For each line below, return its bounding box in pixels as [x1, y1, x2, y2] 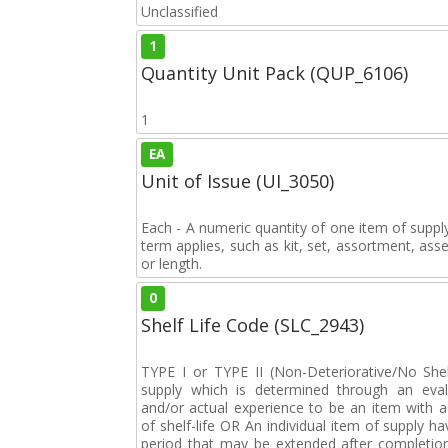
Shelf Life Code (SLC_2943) [141, 313, 364, 337]
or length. [141, 254, 202, 273]
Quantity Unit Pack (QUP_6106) [141, 61, 408, 85]
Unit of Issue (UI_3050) [141, 169, 334, 193]
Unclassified [141, 2, 218, 21]
